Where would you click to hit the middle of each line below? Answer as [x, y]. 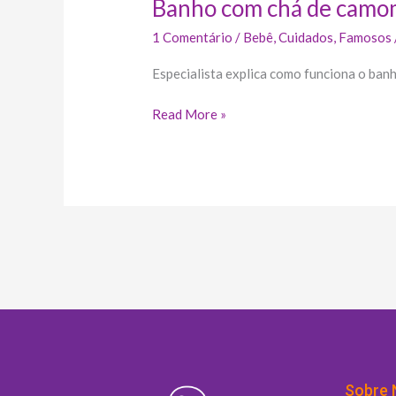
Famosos [366, 37]
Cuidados [306, 37]
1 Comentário [193, 37]
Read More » [190, 114]
